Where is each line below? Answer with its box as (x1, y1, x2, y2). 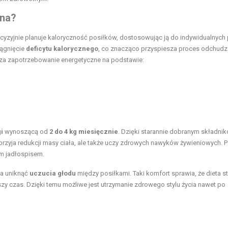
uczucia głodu (30, 169, 76, 177)
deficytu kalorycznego (26, 44, 98, 52)
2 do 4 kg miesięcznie (49, 127, 118, 135)
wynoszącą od (3, 127, 49, 135)
